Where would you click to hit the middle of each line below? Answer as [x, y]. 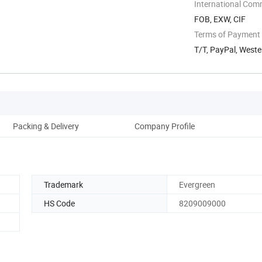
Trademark [63, 184]
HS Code [59, 203]
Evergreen [197, 184]
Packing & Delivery [46, 126]
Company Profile [164, 126]
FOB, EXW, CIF [220, 19]
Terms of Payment [227, 34]
